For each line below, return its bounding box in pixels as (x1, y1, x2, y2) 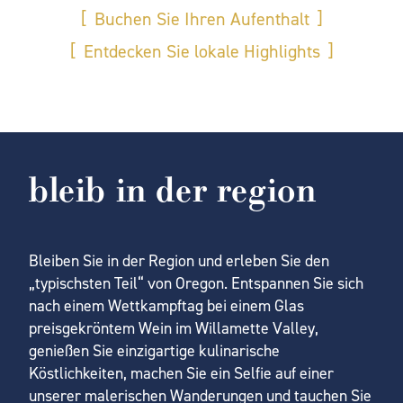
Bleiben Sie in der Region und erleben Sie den (29, 249, 329, 272)
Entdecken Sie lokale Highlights (83, 39, 320, 63)
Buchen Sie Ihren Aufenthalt (94, 6, 309, 31)
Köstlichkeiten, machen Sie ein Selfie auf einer (29, 362, 334, 384)
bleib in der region (29, 167, 317, 213)
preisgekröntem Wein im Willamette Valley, (29, 317, 318, 339)
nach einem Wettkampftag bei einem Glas (29, 294, 304, 317)
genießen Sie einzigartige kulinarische (29, 339, 280, 362)
